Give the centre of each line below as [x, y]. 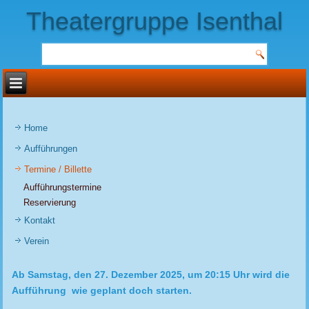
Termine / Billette [58, 169]
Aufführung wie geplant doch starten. [102, 290]
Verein [37, 241]
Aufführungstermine [63, 187]
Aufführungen [51, 149]
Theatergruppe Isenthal [154, 21]
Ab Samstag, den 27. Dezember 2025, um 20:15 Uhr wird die [151, 275]
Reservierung [50, 202]
